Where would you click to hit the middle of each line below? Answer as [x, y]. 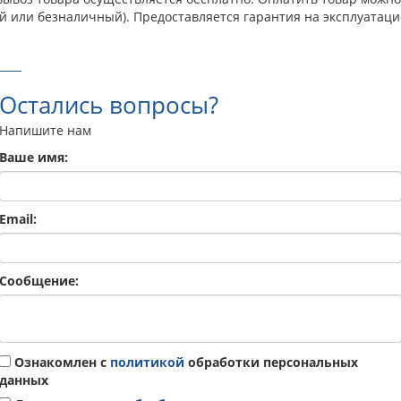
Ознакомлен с [60, 362]
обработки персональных [271, 362]
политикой [147, 362]
